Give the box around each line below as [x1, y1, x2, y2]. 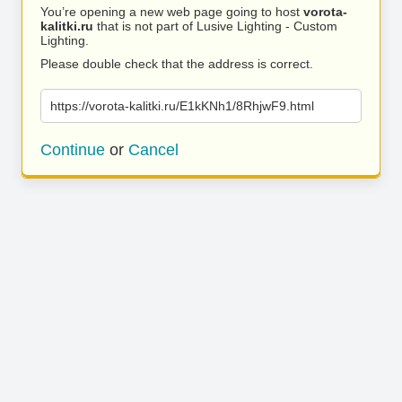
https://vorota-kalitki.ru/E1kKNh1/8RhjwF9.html [50, 99, 314, 113]
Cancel [128, 141, 179, 159]
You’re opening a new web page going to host [40, 4, 303, 19]
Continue [40, 141, 105, 159]
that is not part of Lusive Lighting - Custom [93, 19, 337, 33]
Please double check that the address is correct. [40, 57, 313, 71]
